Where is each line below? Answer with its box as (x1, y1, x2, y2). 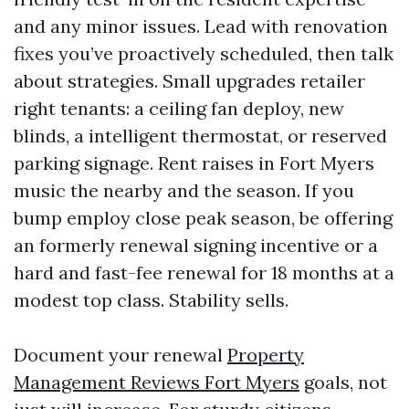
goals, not (299, 371, 387, 393)
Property (227, 343, 304, 366)
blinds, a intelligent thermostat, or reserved (14, 124, 387, 147)
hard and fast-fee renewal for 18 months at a (14, 261, 394, 284)
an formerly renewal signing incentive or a (14, 234, 378, 257)
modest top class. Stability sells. (14, 288, 288, 311)
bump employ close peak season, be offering (14, 206, 393, 229)
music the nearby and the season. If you (14, 179, 354, 202)
